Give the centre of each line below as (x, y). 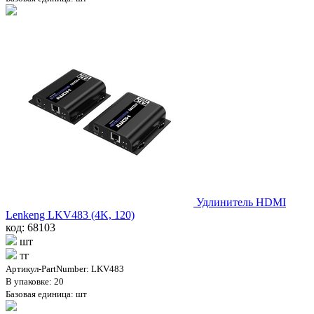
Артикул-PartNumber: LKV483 (65, 268)
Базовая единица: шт (46, 294)
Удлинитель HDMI (241, 202)
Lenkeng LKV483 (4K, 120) (70, 214)
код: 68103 (30, 227)
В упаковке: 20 (35, 281)
